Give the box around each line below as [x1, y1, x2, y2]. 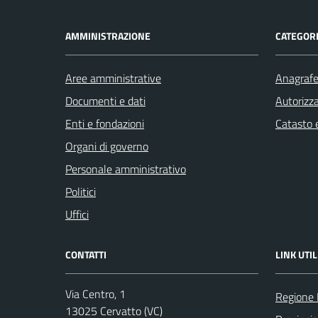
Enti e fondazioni [65, 115, 144, 132]
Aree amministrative [65, 70, 161, 87]
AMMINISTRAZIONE [65, 28, 150, 43]
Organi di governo [65, 138, 148, 155]
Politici [65, 183, 96, 200]
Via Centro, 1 [65, 285, 126, 302]
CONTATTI [65, 247, 106, 262]
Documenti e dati [65, 92, 146, 109]
